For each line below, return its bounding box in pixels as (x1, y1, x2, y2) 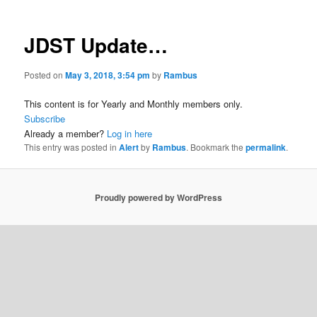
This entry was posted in (24, 141, 120, 153)
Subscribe (24, 112, 66, 125)
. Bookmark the (186, 141, 246, 153)
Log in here (107, 127, 153, 140)
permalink (246, 141, 287, 154)
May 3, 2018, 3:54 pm (65, 68, 151, 81)
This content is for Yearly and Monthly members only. (24, 97, 243, 110)
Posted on (24, 68, 66, 81)
